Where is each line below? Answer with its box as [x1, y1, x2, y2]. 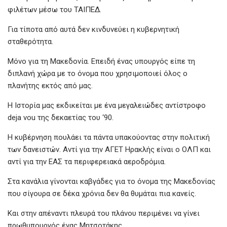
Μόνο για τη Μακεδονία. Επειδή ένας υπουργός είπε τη [8, 56, 195, 66]
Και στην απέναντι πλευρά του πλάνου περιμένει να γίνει [8, 208, 200, 218]
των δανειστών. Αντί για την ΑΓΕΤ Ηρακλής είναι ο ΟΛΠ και [8, 144, 211, 154]
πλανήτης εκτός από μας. [8, 81, 93, 90]
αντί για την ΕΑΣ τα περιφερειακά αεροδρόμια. [8, 157, 166, 166]
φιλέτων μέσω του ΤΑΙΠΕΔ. [8, 5, 101, 14]
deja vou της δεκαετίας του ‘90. [8, 112, 113, 122]
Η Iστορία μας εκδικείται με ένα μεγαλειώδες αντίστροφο [8, 100, 206, 110]
